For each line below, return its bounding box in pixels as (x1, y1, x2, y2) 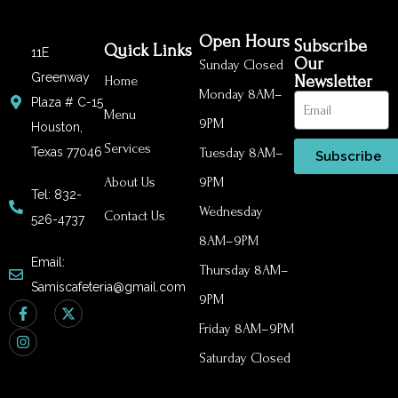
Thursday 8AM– (199, 262, 289, 278)
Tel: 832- (31, 187, 82, 202)
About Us (104, 174, 155, 190)
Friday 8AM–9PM (199, 321, 294, 337)
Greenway (31, 70, 90, 84)
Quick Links (104, 41, 192, 60)
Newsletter (294, 72, 372, 92)
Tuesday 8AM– (199, 145, 283, 161)
